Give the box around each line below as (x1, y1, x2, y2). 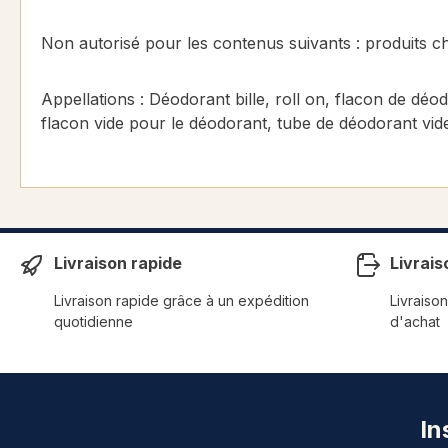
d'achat (390, 313, 440, 331)
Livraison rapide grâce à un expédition (54, 292, 309, 310)
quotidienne (54, 313, 133, 331)
